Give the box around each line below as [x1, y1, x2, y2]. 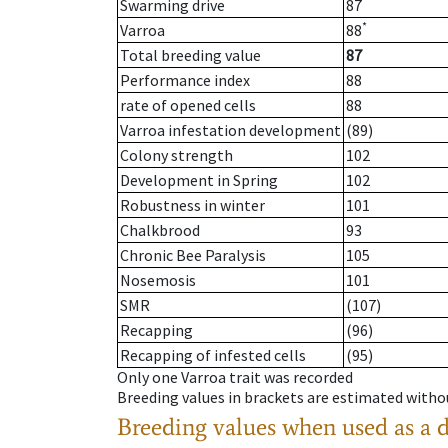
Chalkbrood [120, 220, 200, 241]
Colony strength [120, 145, 233, 166]
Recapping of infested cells [120, 345, 306, 366]
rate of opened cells [120, 95, 256, 116]
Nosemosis [120, 270, 196, 291]
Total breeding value [120, 45, 261, 66]
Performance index [120, 70, 250, 91]
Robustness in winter [120, 195, 265, 216]
